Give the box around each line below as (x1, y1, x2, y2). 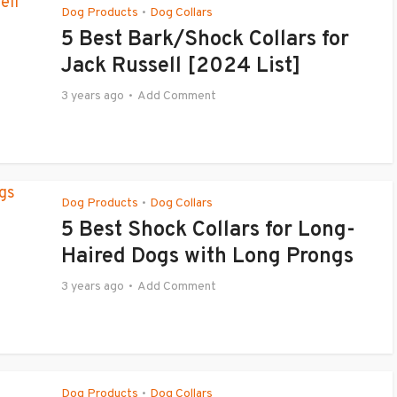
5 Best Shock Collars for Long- (61, 217, 355, 244)
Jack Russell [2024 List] (61, 53, 300, 80)
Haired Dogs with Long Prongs (61, 244, 354, 270)
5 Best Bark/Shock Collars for (61, 27, 349, 53)
